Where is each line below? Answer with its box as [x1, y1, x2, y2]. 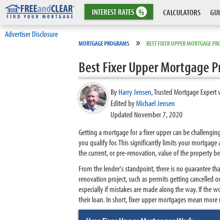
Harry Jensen [118, 86, 151, 97]
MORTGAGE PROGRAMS [79, 39, 129, 48]
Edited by [110, 98, 136, 108]
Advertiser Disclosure [5, 28, 58, 39]
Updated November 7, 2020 [110, 109, 183, 119]
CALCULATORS [163, 7, 200, 17]
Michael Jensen [136, 98, 175, 108]
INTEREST [92, 6, 118, 17]
